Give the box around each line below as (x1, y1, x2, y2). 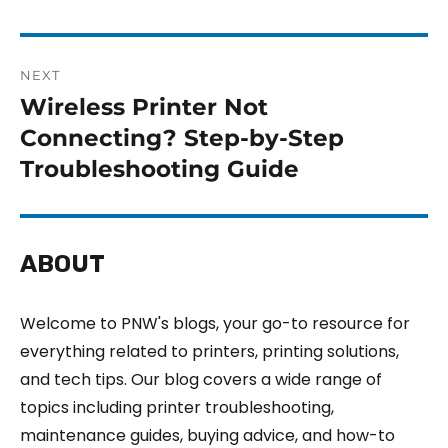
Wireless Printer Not (20, 92, 268, 121)
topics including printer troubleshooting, (20, 395, 334, 419)
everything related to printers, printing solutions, (20, 339, 399, 363)
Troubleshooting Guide (20, 154, 299, 183)
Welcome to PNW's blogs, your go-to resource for (20, 311, 410, 335)
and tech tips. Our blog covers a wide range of (20, 367, 382, 391)
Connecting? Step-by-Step (20, 123, 344, 152)
